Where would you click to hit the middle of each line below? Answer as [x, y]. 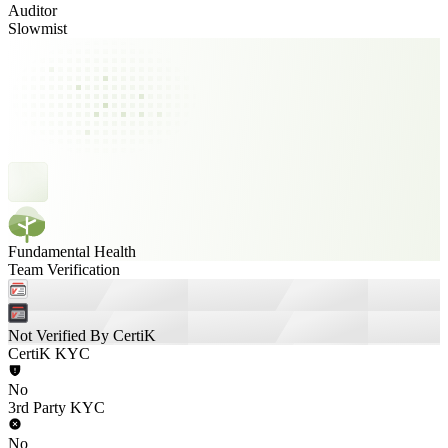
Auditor [32, 10]
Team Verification [64, 269]
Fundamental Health [72, 251]
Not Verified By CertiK [82, 335]
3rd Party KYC [56, 407]
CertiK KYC [49, 353]
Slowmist [37, 28]
